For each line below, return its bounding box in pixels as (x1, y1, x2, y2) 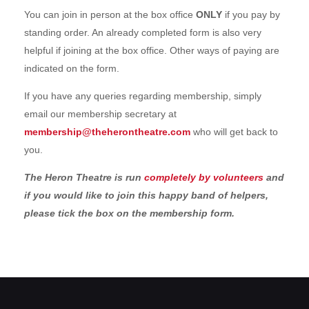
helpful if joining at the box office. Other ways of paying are (24, 45, 279, 57)
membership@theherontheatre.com (24, 126, 190, 138)
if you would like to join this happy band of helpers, (24, 190, 268, 201)
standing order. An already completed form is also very (24, 27, 261, 39)
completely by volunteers (144, 172, 263, 183)
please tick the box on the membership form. (24, 208, 235, 219)
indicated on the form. (24, 63, 119, 74)
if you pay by (222, 9, 280, 21)
